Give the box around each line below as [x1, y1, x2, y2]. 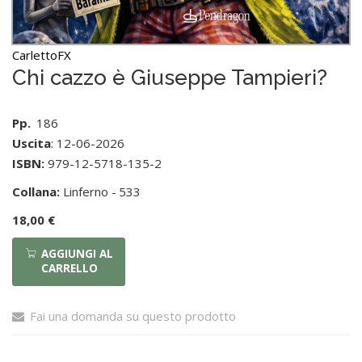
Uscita [12, 135, 51, 152]
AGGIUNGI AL [41, 246, 113, 262]
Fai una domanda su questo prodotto [30, 308, 236, 325]
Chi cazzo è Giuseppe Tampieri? [12, 65, 327, 90]
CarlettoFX [12, 47, 71, 64]
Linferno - [60, 183, 116, 200]
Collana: [12, 183, 60, 200]
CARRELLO [41, 261, 98, 276]
